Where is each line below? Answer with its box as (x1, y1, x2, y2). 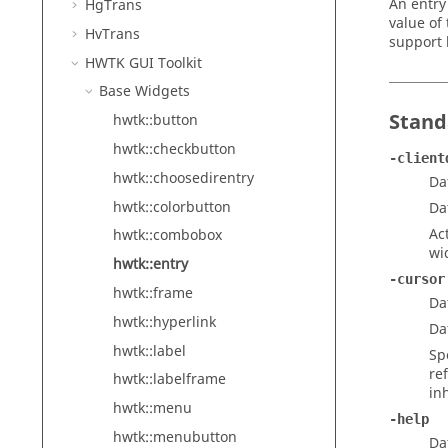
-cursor (389, 271, 445, 287)
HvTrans (85, 23, 140, 45)
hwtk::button (113, 110, 198, 132)
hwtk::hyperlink (113, 311, 216, 333)
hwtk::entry (113, 254, 188, 276)
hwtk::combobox (113, 225, 222, 247)
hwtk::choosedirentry (113, 167, 254, 189)
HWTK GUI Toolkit (85, 52, 202, 74)
